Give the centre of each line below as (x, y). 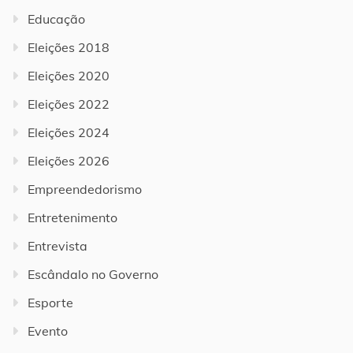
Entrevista (58, 245)
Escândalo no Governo (93, 274)
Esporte (50, 302)
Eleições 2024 (69, 132)
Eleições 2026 (69, 160)
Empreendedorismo (85, 189)
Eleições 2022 (69, 104)
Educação (56, 19)
